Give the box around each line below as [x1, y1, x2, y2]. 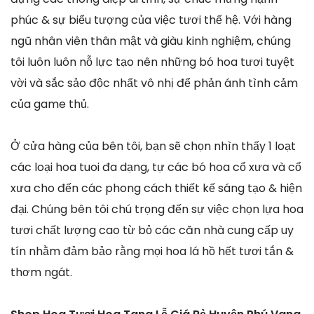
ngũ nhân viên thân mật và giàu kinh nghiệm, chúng [11, 32, 291, 49]
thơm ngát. [11, 264, 72, 280]
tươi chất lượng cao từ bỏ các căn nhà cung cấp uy [11, 221, 294, 238]
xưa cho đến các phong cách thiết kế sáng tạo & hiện [11, 179, 302, 196]
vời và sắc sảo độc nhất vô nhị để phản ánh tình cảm [11, 74, 298, 91]
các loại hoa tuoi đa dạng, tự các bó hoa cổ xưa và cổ [11, 158, 301, 175]
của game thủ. [11, 95, 89, 112]
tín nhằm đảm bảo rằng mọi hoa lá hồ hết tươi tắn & [11, 243, 294, 259]
